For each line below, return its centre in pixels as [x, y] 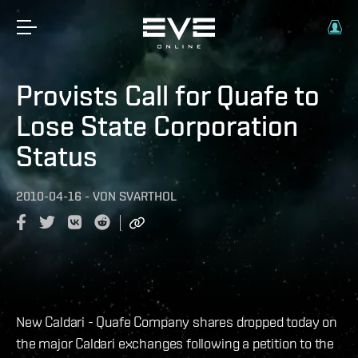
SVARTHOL [148, 196]
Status [57, 156]
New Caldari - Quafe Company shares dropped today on [177, 321]
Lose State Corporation [157, 125]
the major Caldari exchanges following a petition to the [175, 343]
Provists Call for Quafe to [168, 95]
